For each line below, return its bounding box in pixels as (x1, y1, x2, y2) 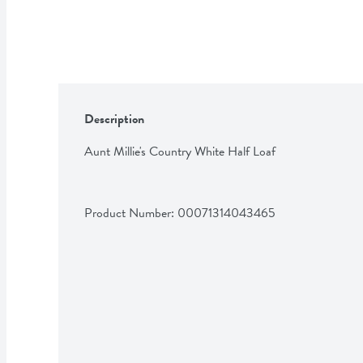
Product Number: (84, 203, 177, 223)
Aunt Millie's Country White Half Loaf (84, 141, 275, 161)
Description (84, 109, 144, 129)
